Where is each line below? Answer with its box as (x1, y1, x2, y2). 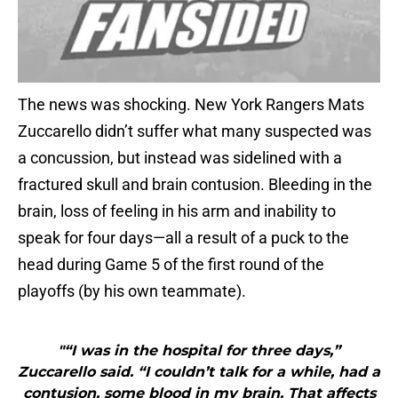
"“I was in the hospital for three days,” (58, 342, 340, 360)
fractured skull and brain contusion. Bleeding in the (18, 175, 372, 195)
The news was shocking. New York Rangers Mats (18, 95, 364, 115)
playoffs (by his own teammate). (18, 282, 246, 301)
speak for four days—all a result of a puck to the (18, 228, 349, 248)
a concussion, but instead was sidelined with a (18, 148, 342, 168)
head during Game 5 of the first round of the (18, 255, 324, 275)
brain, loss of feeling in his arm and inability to (18, 202, 336, 221)
